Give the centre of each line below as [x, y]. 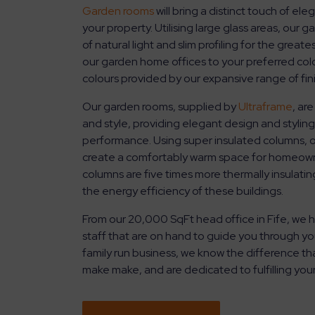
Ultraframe [265, 107]
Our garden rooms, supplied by [160, 107]
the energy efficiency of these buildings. [183, 191]
